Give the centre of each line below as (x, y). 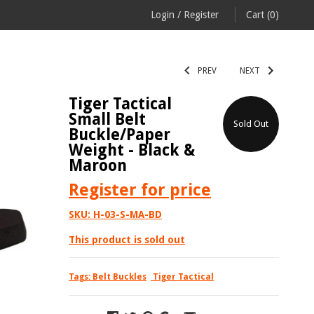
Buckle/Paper (120, 135)
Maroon (98, 165)
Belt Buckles (120, 277)
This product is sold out (127, 240)
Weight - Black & (132, 150)
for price (174, 190)
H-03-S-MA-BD (128, 214)
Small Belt (107, 119)
